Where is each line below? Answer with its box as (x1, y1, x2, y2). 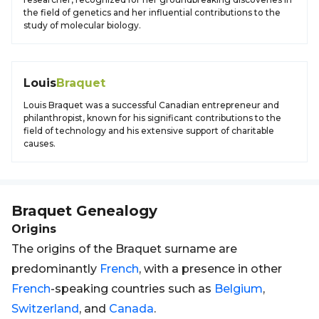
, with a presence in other (139, 262, 282, 276)
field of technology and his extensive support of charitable (23, 125, 274, 136)
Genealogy (72, 202, 157, 219)
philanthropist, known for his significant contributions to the (23, 113, 281, 123)
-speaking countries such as (51, 282, 214, 296)
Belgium (214, 282, 263, 296)
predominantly (11, 262, 100, 276)
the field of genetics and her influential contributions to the (23, 7, 281, 18)
